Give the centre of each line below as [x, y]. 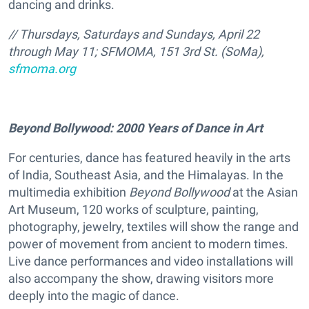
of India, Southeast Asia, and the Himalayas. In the [146, 175]
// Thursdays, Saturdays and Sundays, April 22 [134, 34]
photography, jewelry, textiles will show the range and [153, 227]
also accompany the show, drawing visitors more [141, 279]
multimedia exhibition [69, 192]
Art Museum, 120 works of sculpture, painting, [133, 210]
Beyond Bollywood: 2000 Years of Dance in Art [136, 128]
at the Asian [264, 192]
